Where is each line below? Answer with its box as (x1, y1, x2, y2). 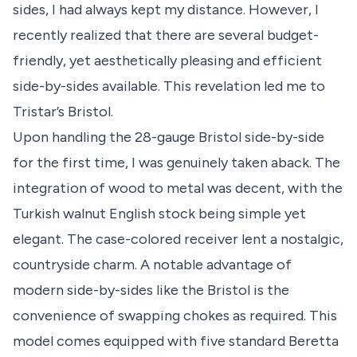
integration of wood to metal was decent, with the (13, 178, 343, 197)
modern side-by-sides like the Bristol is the (13, 280, 289, 299)
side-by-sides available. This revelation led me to (13, 76, 325, 95)
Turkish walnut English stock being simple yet (13, 204, 306, 222)
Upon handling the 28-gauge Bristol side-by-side (13, 127, 324, 146)
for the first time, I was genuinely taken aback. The (13, 153, 340, 171)
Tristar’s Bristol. (13, 102, 113, 120)
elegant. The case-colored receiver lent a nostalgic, (13, 229, 343, 248)
